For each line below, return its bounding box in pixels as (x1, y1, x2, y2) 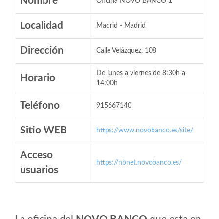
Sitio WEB (20, 125, 67, 135)
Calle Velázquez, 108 (96, 47, 156, 54)
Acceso (20, 150, 53, 160)
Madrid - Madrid (96, 22, 146, 29)
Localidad (20, 21, 63, 31)
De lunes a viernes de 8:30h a (96, 70, 185, 77)
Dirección (20, 45, 64, 56)
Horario (20, 73, 55, 83)
